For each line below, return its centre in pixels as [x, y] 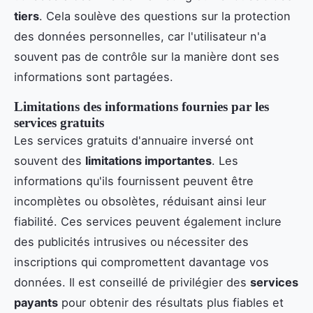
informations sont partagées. [94, 77]
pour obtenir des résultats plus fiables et [171, 302]
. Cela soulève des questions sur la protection [165, 16]
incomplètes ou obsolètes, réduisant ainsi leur [140, 201]
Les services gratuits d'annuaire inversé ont [134, 140]
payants [36, 302]
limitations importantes [148, 160]
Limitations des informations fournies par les [141, 106]
